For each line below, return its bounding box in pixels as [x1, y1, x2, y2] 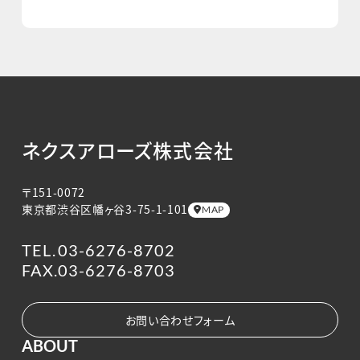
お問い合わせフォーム [125, 311, 235, 328]
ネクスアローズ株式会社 [21, 135, 235, 164]
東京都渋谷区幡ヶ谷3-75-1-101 [21, 200, 189, 217]
